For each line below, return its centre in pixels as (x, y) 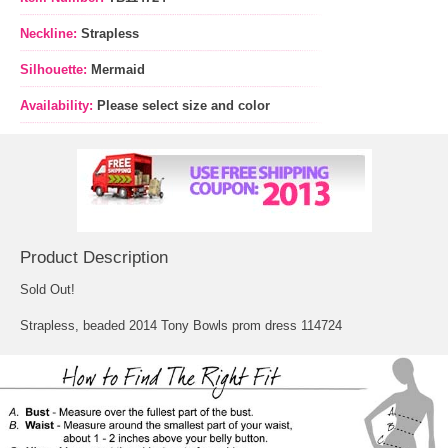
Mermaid (118, 70)
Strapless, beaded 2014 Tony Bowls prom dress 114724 (181, 326)
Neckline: (50, 34)
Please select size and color (183, 106)
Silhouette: (55, 70)
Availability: (56, 106)
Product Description (94, 258)
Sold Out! (47, 290)
